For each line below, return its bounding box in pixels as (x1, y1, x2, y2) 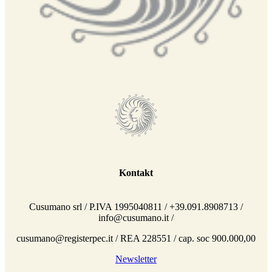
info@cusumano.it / (98, 212, 174, 223)
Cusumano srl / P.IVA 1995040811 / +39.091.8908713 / (29, 201, 243, 212)
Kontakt (119, 168, 153, 178)
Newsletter (115, 253, 157, 264)
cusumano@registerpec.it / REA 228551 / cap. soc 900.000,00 (16, 233, 256, 243)
